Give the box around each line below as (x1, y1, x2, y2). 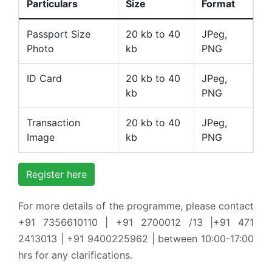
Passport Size (27, 27, 90, 40)
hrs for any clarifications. (18, 248, 132, 261)
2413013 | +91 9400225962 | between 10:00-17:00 (18, 232, 254, 245)
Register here (26, 168, 87, 180)
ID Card (27, 72, 62, 84)
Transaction (27, 116, 80, 129)
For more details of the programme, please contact (18, 199, 254, 212)
